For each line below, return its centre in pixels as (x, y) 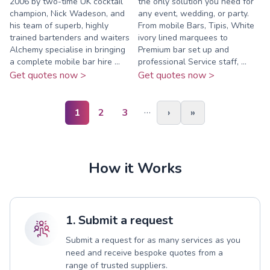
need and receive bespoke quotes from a (144, 253)
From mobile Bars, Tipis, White (196, 25)
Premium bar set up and (184, 49)
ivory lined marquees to (183, 37)
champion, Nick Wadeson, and (67, 13)
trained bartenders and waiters (70, 37)
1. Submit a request (119, 220)
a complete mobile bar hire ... (65, 61)
